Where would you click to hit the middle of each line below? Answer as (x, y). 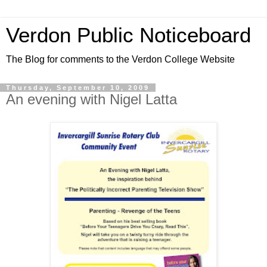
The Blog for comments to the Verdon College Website (120, 59)
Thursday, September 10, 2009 (78, 88)
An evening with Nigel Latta (91, 99)
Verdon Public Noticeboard (128, 35)
